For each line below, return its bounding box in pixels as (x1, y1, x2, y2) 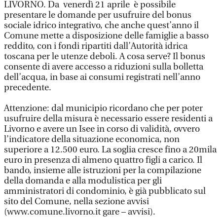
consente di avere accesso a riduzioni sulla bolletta (4, 62, 203, 72)
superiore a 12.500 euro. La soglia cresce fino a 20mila (4, 145, 217, 155)
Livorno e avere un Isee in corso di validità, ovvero (4, 124, 200, 134)
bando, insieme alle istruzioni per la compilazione (4, 165, 201, 176)
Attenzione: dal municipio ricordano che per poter (4, 103, 203, 113)
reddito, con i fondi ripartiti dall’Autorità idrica (4, 41, 187, 51)
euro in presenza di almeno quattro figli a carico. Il (4, 155, 202, 165)
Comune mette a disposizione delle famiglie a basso (4, 31, 209, 41)
